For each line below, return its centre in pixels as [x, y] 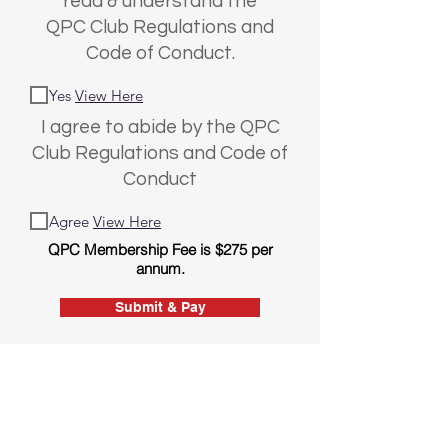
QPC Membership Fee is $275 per [160, 249]
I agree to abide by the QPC [160, 127]
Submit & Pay [160, 307]
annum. [160, 268]
